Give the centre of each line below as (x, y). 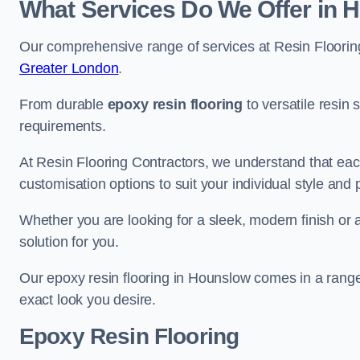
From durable (63, 104)
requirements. (63, 126)
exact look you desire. (88, 300)
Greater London (69, 68)
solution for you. (69, 242)
